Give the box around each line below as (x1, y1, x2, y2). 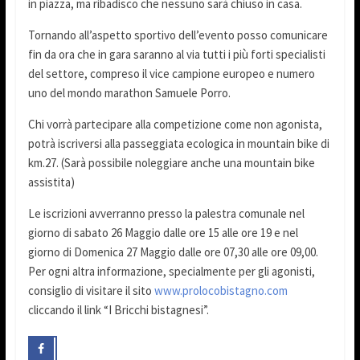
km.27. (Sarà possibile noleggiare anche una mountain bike (27, 155, 315, 171)
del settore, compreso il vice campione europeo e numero (27, 66, 315, 82)
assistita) (27, 174, 75, 190)
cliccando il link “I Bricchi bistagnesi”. (27, 302, 209, 318)
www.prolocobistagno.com (153, 283, 288, 299)
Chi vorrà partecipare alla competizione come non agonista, (27, 117, 322, 133)
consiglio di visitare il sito (27, 283, 154, 299)
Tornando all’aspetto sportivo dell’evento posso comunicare (27, 27, 328, 43)
